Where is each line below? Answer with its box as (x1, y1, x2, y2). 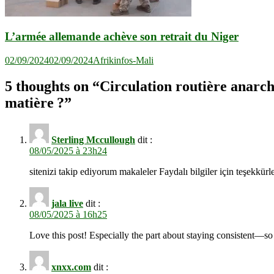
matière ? (5, 95, 64, 111)
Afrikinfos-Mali (93, 55, 154, 66)
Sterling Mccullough (51, 134, 135, 145)
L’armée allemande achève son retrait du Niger (5, 30, 239, 43)
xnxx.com (51, 261, 91, 272)
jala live (51, 198, 83, 209)
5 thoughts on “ (5, 78, 100, 95)
